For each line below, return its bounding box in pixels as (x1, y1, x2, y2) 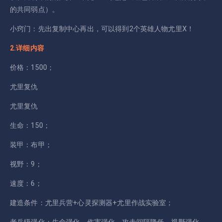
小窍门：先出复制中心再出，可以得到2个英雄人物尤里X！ (10, 24, 194, 33)
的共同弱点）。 (10, 5, 59, 13)
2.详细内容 (10, 44, 44, 52)
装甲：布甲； (10, 140, 52, 149)
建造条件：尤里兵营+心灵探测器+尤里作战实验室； (10, 198, 173, 207)
